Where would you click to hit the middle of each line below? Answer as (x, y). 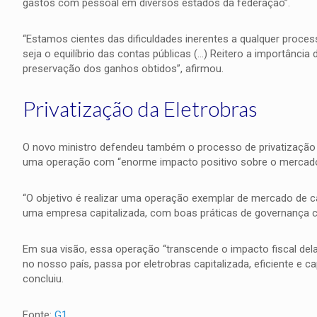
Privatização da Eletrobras (140, 108)
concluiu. (43, 279)
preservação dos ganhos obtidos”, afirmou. (123, 69)
